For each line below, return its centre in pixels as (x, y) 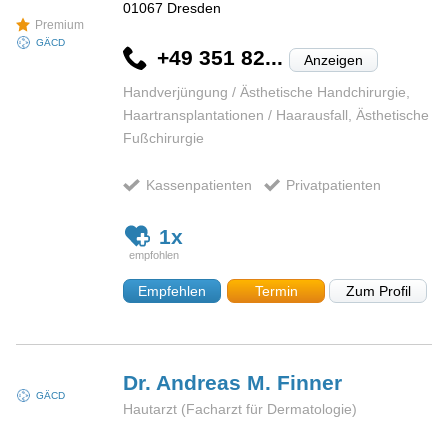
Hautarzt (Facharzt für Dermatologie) (240, 408)
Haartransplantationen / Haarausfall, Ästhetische (276, 115)
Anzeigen (333, 60)
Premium (60, 24)
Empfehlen (172, 290)
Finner (310, 382)
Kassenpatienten (198, 185)
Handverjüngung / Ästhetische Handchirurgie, (267, 92)
